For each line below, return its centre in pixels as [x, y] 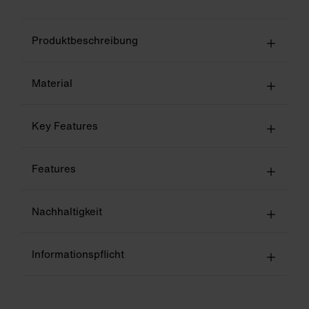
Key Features [64, 125]
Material [52, 82]
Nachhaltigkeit [67, 211]
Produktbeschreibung [84, 40]
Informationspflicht [78, 253]
